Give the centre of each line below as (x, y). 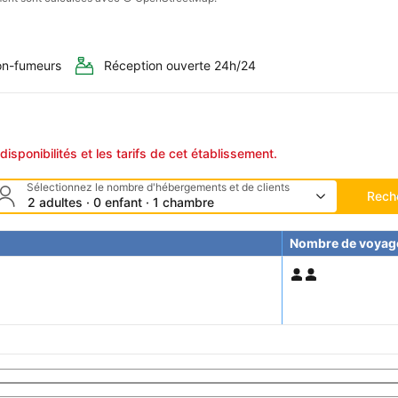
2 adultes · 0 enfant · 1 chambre (120, 203)
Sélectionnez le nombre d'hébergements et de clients (158, 187)
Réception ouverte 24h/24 (180, 66)
